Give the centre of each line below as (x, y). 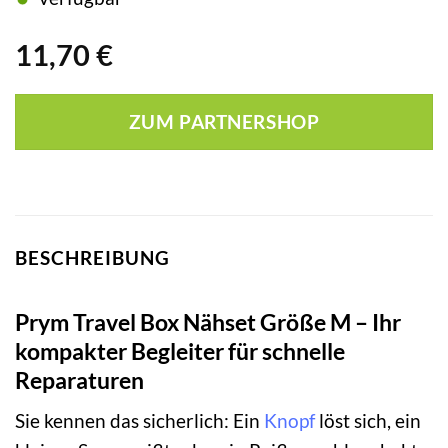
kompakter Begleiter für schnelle (180, 350)
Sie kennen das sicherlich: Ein (139, 421)
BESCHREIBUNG (92, 258)
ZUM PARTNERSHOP (224, 122)
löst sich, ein (368, 421)
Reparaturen (79, 379)
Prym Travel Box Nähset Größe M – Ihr (208, 321)
